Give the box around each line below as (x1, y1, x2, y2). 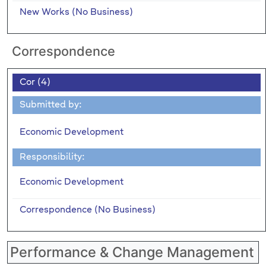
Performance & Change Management (10, 243, 254, 261)
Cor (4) (20, 77, 50, 87)
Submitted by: (20, 100, 82, 109)
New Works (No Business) (20, 7, 133, 17)
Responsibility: (20, 152, 85, 161)
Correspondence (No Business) (20, 205, 156, 214)
